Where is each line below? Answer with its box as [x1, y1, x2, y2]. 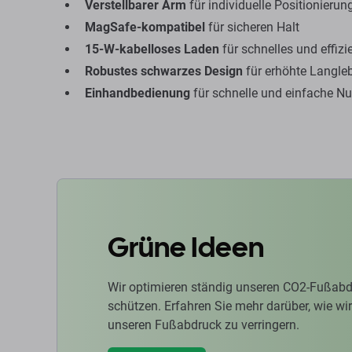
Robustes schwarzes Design [85, 64, 243, 79]
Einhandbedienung [85, 86, 190, 101]
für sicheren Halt [205, 20, 299, 35]
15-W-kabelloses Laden [85, 42, 219, 57]
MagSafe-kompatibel [85, 20, 205, 35]
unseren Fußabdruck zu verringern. [108, 317, 299, 332]
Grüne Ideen [108, 229, 264, 266]
